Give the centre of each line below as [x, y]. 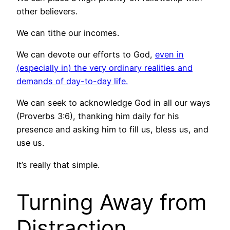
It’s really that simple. [58, 165]
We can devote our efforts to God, [86, 55]
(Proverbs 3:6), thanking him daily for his [98, 116]
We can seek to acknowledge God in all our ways [113, 103]
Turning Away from [112, 202]
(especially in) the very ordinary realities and [104, 68]
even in [169, 55]
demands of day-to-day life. [72, 81]
